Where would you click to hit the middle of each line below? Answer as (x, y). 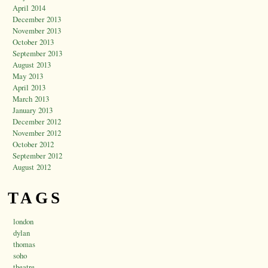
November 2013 (37, 31)
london (23, 222)
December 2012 (37, 122)
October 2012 (33, 144)
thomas (24, 244)
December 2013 (37, 19)
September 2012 (37, 156)
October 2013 (33, 42)
